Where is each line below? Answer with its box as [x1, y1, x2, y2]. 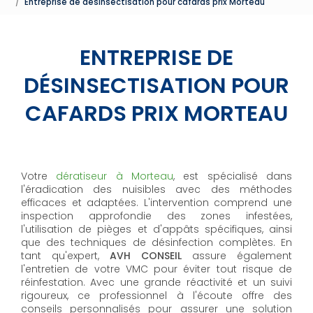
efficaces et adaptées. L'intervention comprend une [21, 196, 292, 210]
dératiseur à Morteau [56, 169, 174, 183]
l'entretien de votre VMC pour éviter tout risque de [21, 262, 292, 276]
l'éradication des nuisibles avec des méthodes [21, 182, 292, 196]
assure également [182, 249, 292, 263]
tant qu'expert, [21, 249, 110, 263]
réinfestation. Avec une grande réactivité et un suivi [21, 275, 292, 289]
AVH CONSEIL [110, 249, 182, 263]
